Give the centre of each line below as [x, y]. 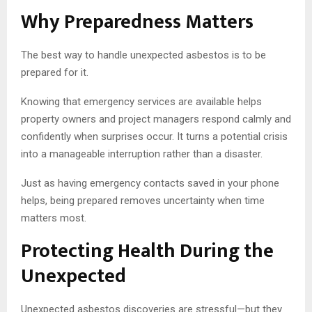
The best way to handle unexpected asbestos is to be [143, 55]
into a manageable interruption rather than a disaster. [142, 154]
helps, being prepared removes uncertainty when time [143, 200]
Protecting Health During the [147, 251]
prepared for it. [55, 72]
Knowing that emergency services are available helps [141, 101]
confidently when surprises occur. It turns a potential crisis [154, 136]
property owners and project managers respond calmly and [156, 119]
